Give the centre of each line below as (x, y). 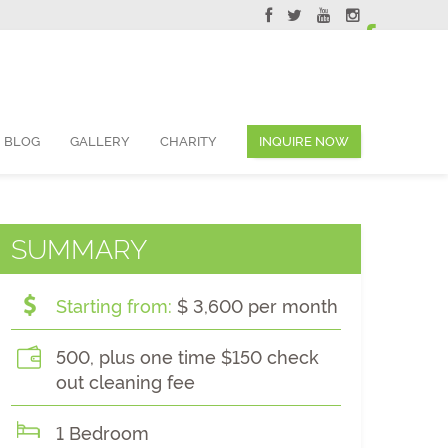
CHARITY (188, 141)
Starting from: (114, 306)
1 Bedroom (102, 433)
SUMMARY (79, 249)
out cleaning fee (125, 382)
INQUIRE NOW (304, 141)
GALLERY (100, 141)
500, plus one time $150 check (187, 357)
